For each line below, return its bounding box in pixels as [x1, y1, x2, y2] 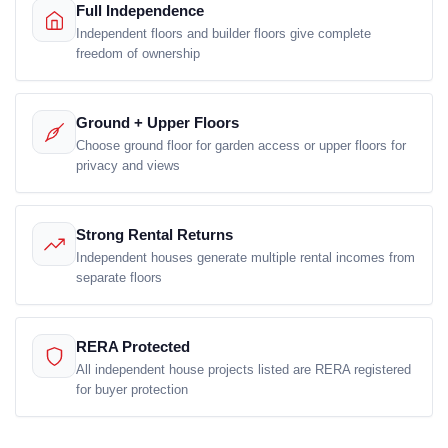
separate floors [76, 270, 162, 285]
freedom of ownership [76, 46, 200, 61]
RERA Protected [76, 339, 190, 355]
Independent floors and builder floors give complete [76, 26, 371, 41]
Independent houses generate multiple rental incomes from [76, 250, 415, 265]
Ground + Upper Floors [76, 115, 239, 131]
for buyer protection [76, 382, 188, 397]
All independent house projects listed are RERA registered [76, 362, 411, 377]
